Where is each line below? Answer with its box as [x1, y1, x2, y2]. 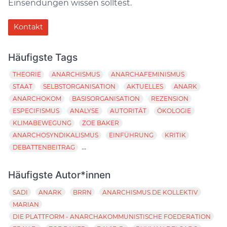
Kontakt [13, 22, 43, 32]
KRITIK [164, 131, 186, 139]
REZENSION [150, 95, 188, 103]
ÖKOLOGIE [157, 107, 192, 115]
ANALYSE [70, 107, 99, 115]
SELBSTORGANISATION [43, 83, 116, 91]
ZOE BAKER [82, 119, 120, 127]
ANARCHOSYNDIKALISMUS [12, 131, 98, 139]
